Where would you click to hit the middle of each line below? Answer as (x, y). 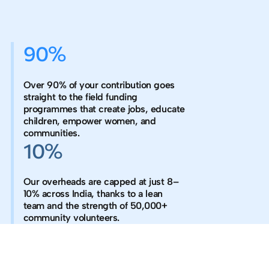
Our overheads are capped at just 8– (101, 182)
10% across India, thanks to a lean (93, 194)
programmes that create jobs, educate (104, 109)
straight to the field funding (80, 97)
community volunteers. (71, 218)
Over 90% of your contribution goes (99, 85)
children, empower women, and (89, 121)
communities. (51, 133)
